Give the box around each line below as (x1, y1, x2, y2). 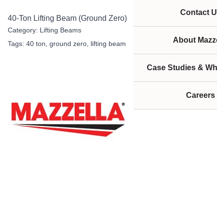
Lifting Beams (40, 26, 81, 34)
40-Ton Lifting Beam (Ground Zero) (8, 14, 127, 22)
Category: (8, 26, 40, 34)
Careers (186, 91, 215, 99)
